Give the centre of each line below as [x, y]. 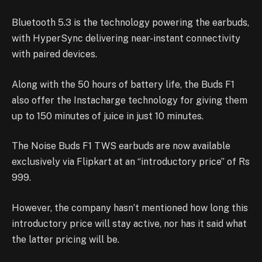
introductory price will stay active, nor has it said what [129, 223]
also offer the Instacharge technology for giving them [130, 100]
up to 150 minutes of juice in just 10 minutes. [108, 116]
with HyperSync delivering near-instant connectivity [126, 39]
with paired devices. [54, 54]
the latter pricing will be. [65, 239]
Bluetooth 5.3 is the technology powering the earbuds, [130, 23]
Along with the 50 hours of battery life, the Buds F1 [123, 84]
